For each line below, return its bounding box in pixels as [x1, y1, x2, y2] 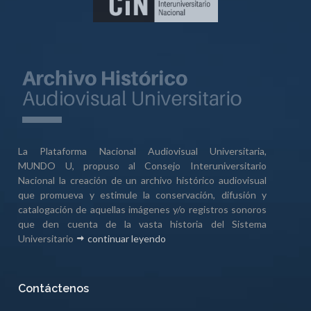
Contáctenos [18, 281, 90, 295]
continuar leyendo [85, 232, 167, 244]
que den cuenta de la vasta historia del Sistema [18, 217, 267, 230]
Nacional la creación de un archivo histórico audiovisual [18, 174, 267, 186]
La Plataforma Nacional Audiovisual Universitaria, [18, 144, 267, 157]
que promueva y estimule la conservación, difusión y [18, 188, 267, 201]
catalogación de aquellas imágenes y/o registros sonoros [18, 203, 267, 215]
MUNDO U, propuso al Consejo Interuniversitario [18, 159, 267, 171]
